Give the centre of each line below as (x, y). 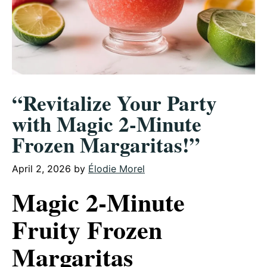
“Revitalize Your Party (114, 103)
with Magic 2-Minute (107, 124)
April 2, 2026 (41, 169)
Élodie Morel (117, 169)
